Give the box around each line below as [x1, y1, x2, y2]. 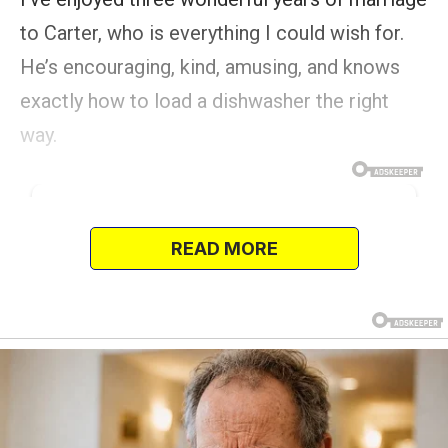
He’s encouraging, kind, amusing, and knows [20, 55, 400, 80]
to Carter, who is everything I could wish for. [20, 21, 404, 46]
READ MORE [170, 238, 278, 260]
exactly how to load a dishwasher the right [20, 89, 389, 114]
